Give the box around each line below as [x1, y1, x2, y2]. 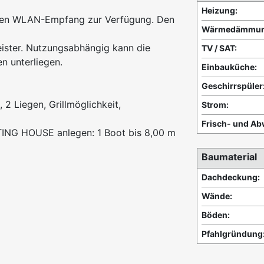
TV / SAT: [202, 43, 237, 54]
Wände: [202, 191, 232, 202]
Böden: [202, 210, 230, 220]
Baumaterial [202, 151, 257, 163]
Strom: [202, 100, 229, 110]
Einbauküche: [202, 62, 257, 72]
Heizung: [202, 5, 237, 16]
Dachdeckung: [202, 172, 260, 183]
